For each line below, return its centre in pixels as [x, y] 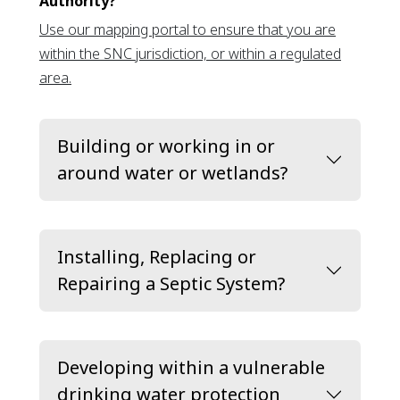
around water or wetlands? [172, 173]
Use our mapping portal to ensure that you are [187, 29]
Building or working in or [166, 146]
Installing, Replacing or [157, 257]
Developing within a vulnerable [191, 367]
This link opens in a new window [172, 77]
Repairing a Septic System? [171, 283]
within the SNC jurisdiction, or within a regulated [190, 54]
